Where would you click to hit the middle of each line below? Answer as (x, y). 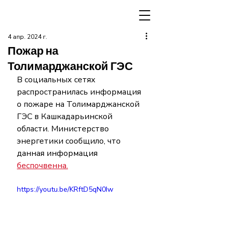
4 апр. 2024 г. (27, 37)
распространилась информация (81, 92)
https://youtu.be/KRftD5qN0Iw (65, 189)
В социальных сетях (57, 80)
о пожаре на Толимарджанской (79, 104)
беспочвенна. (42, 166)
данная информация (59, 153)
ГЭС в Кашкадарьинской (66, 117)
